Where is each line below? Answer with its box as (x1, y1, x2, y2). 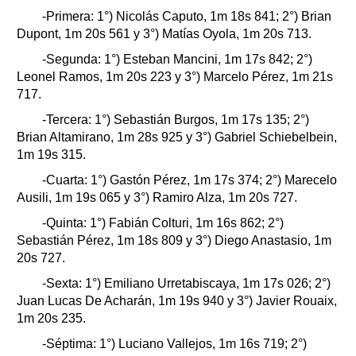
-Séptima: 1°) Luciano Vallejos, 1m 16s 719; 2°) (33, 336, 307, 350)
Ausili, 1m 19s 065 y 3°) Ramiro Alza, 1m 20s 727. (17, 190, 297, 204)
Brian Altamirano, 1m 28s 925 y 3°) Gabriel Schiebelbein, (17, 130, 337, 144)
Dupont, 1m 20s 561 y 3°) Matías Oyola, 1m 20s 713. (17, 26, 311, 41)
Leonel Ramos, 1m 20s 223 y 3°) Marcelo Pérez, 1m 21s (17, 69, 333, 83)
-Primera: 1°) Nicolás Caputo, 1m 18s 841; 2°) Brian (33, 9, 331, 23)
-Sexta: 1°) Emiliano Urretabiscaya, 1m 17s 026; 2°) (33, 276, 331, 290)
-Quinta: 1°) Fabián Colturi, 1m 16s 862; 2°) (33, 215, 284, 230)
